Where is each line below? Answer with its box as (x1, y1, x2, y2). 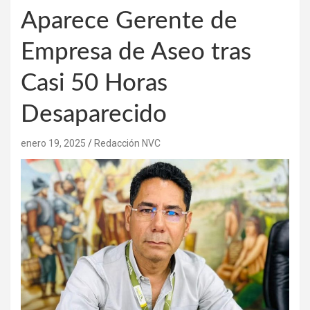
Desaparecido (21, 102, 167, 127)
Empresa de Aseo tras (21, 39, 251, 64)
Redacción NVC (94, 137, 161, 149)
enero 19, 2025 (21, 137, 86, 149)
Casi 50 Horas (21, 71, 167, 95)
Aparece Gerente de (21, 8, 237, 33)
